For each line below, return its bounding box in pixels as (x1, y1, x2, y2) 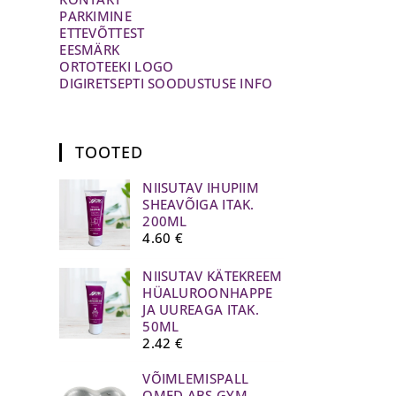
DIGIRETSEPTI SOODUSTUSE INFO (59, 73, 273, 92)
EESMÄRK (59, 40, 120, 58)
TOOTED (75, 141, 144, 163)
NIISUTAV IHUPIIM (142, 178, 260, 196)
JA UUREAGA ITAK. (142, 300, 260, 318)
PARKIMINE (59, 6, 132, 25)
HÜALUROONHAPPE (142, 283, 273, 301)
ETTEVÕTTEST (59, 23, 145, 42)
